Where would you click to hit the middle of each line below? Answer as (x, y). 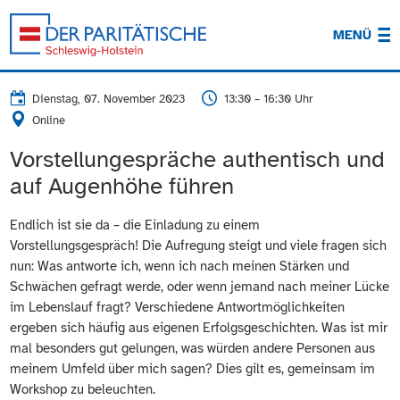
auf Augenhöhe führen (122, 185)
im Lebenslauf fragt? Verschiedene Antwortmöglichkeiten (178, 308)
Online (49, 121)
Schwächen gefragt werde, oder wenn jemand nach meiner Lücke (200, 287)
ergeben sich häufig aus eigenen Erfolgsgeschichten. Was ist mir (199, 328)
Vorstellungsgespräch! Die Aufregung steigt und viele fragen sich (199, 246)
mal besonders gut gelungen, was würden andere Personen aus (193, 349)
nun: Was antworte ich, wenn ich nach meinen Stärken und (180, 267)
